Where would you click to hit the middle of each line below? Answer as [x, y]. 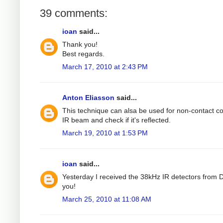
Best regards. [83, 54]
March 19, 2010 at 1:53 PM [105, 133]
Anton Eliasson [88, 97]
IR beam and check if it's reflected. [116, 120]
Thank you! [80, 44]
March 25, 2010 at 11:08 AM [107, 199]
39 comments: [74, 13]
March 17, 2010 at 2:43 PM [105, 66]
